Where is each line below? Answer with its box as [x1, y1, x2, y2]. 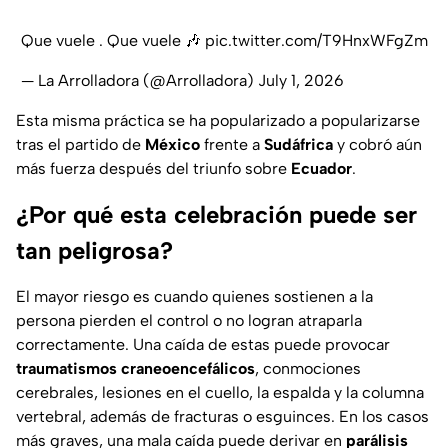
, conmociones [255, 359, 361, 379]
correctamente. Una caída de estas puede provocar [16, 335, 390, 355]
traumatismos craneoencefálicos [16, 359, 255, 379]
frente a [200, 135, 264, 155]
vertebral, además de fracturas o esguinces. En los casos [16, 407, 429, 427]
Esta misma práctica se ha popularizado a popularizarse [16, 111, 420, 131]
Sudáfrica [264, 135, 333, 155]
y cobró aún [333, 135, 422, 155]
